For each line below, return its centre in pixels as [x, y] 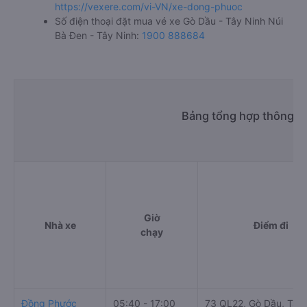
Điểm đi [271, 225]
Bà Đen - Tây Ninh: [98, 35]
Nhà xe [60, 225]
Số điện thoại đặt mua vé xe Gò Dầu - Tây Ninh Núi [169, 21]
